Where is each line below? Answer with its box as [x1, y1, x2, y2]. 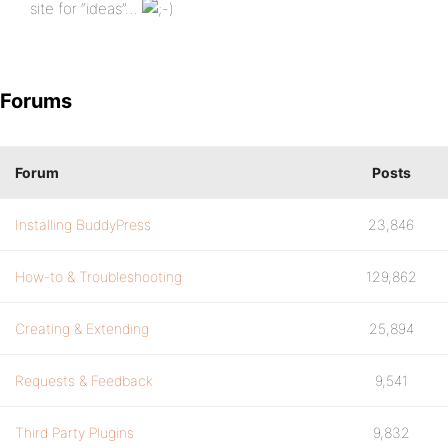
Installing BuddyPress [15, 216, 151, 233]
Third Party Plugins [15, 424, 134, 441]
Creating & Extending [15, 320, 149, 337]
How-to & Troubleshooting [15, 268, 182, 285]
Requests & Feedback [15, 372, 153, 389]
